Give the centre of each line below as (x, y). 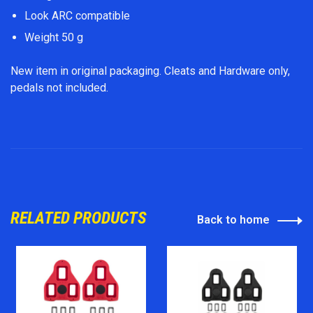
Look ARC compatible (77, 16)
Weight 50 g (54, 37)
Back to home (233, 219)
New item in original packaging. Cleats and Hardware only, (150, 71)
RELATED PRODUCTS (79, 218)
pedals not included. (59, 87)
